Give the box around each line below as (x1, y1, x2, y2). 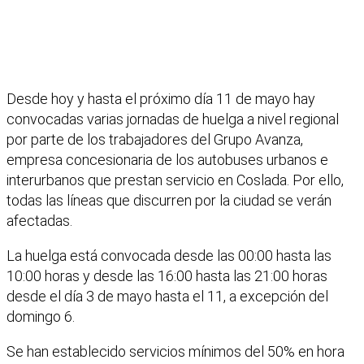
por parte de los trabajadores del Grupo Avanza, (6, 131, 303, 149)
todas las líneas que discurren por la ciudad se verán (6, 192, 331, 210)
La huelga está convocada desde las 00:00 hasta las (6, 247, 331, 265)
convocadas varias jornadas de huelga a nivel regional (6, 110, 339, 128)
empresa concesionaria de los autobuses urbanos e (6, 151, 328, 169)
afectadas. (6, 212, 72, 230)
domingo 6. (6, 308, 75, 326)
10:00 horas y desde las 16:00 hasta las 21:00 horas (6, 267, 327, 285)
